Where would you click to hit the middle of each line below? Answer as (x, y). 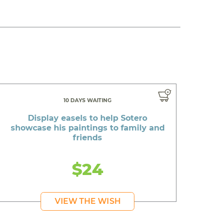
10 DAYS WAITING (88, 100)
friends (88, 137)
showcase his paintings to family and (88, 128)
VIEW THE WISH (88, 201)
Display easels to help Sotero (88, 118)
